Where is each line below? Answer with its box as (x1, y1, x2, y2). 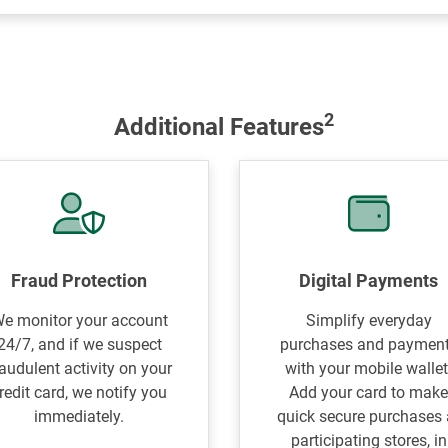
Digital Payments (299, 270, 439, 291)
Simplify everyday (305, 311, 432, 330)
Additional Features (114, 113, 324, 141)
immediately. (34, 407, 125, 426)
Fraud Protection (11, 270, 148, 291)
